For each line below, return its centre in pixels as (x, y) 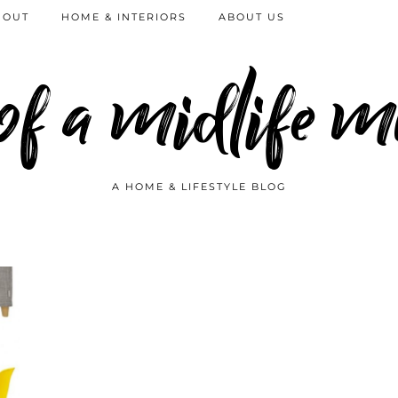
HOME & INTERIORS (124, 17)
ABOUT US (252, 17)
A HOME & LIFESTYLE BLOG (199, 187)
